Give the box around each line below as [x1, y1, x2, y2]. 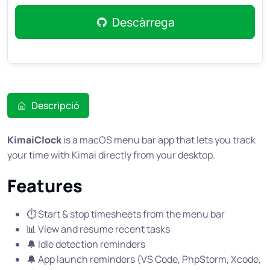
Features [7, 174, 83, 198]
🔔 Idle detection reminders [27, 237, 145, 251]
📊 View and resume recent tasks [27, 222, 170, 236]
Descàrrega [111, 14, 175, 30]
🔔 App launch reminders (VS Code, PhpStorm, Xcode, [27, 253, 261, 266]
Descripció [31, 98, 80, 112]
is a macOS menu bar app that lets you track [61, 133, 256, 147]
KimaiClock [7, 133, 61, 147]
